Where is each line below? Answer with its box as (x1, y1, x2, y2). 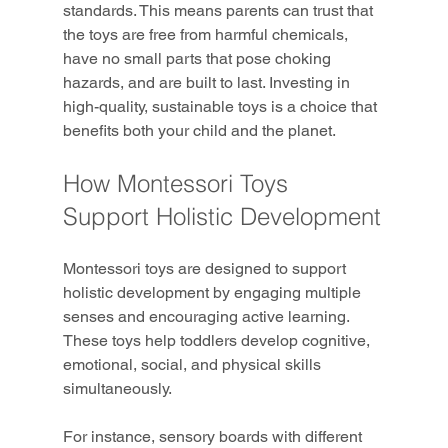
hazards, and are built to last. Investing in (62, 73, 354, 93)
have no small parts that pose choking (62, 49, 335, 69)
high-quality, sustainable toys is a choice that (62, 97, 381, 117)
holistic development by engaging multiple (62, 283, 365, 303)
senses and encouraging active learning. (62, 307, 353, 327)
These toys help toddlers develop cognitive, (62, 331, 374, 351)
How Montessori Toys (62, 169, 295, 199)
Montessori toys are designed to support (62, 259, 350, 279)
